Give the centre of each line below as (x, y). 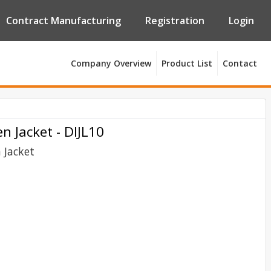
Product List (187, 64)
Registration (175, 20)
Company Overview (111, 64)
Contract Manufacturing (64, 20)
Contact (240, 64)
